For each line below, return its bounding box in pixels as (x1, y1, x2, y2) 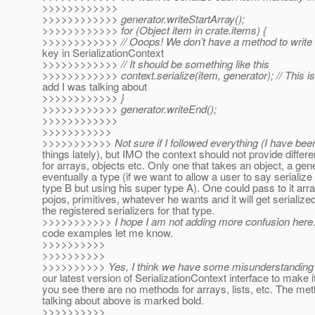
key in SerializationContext (42, 45, 164, 60)
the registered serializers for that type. (42, 202, 214, 218)
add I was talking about (42, 79, 147, 94)
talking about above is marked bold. (42, 292, 204, 308)
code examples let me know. (42, 225, 173, 240)
